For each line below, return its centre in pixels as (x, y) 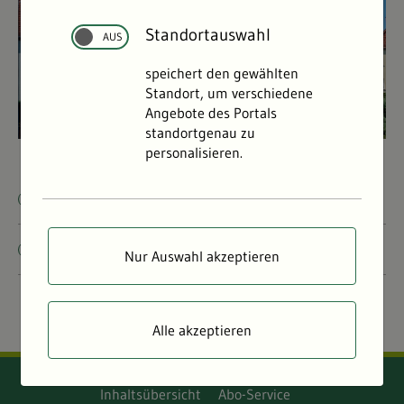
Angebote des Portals (211, 113)
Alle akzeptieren (202, 330)
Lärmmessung (113, 249)
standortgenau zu (201, 133)
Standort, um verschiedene (230, 93)
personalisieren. (194, 152)
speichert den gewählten (222, 73)
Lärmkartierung (118, 199)
